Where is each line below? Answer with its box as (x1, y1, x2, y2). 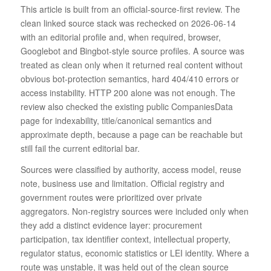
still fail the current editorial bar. (20, 142, 140, 155)
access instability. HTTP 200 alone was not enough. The (20, 87, 235, 99)
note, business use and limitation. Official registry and (20, 177, 224, 190)
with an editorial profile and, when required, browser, (20, 31, 221, 44)
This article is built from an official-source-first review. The (20, 3, 240, 16)
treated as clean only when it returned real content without (20, 59, 243, 71)
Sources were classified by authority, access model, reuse (20, 163, 241, 176)
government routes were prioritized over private (20, 191, 202, 204)
